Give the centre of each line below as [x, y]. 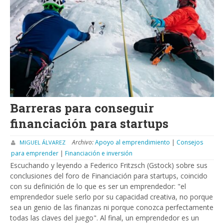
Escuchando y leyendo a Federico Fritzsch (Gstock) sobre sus [109, 165]
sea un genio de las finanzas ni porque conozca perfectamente [112, 207]
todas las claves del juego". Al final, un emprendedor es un [104, 218]
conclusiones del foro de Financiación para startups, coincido [109, 176]
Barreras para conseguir [82, 108]
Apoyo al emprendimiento [133, 142]
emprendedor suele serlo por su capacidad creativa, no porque [111, 197]
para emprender [35, 153]
